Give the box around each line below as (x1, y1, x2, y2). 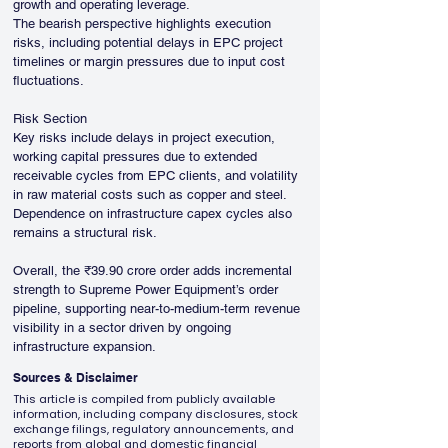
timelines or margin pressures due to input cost (13, 54, 289, 69)
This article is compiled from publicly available (13, 391, 275, 407)
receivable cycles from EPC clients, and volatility (13, 168, 302, 183)
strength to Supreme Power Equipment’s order (13, 282, 282, 297)
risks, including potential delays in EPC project (13, 35, 287, 50)
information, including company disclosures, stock (13, 406, 298, 422)
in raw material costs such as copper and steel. (13, 187, 290, 202)
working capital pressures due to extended (13, 149, 261, 164)
